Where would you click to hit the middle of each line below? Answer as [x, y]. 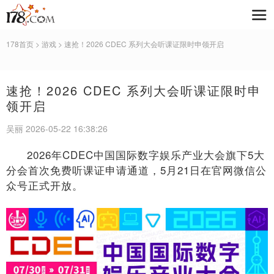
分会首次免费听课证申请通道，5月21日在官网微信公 [136, 170]
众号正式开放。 [45, 185]
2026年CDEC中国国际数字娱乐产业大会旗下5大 [146, 154]
